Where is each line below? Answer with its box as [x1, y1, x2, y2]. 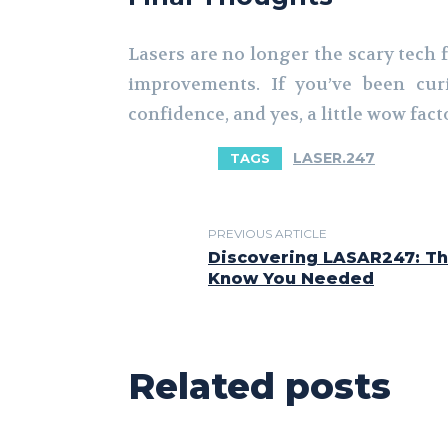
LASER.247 [293, 149, 375, 168]
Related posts [128, 364, 391, 409]
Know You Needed [208, 269, 374, 289]
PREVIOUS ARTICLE [208, 226, 327, 242]
